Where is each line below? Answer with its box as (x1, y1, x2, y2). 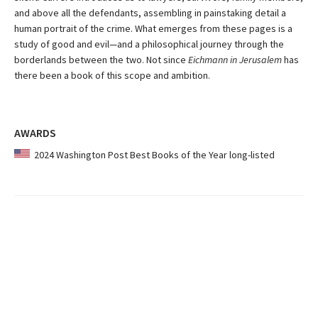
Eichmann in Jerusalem (188, 53, 284, 67)
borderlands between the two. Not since (14, 53, 188, 67)
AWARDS (14, 126, 56, 141)
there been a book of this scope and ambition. (14, 69, 210, 82)
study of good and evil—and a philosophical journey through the (14, 38, 284, 51)
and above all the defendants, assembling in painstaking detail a (14, 6, 286, 20)
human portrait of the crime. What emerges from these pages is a (14, 22, 292, 35)
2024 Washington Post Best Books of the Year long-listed (30, 148, 275, 162)
